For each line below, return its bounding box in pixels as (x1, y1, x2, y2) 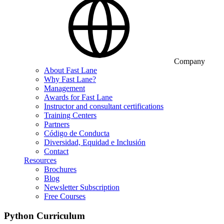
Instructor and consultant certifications (44, 102, 163, 110)
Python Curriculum (4, 210, 85, 221)
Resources (24, 156, 56, 164)
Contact (44, 147, 68, 155)
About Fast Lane (44, 66, 97, 74)
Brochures (44, 165, 76, 173)
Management (44, 84, 85, 92)
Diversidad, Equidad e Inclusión (44, 138, 145, 146)
